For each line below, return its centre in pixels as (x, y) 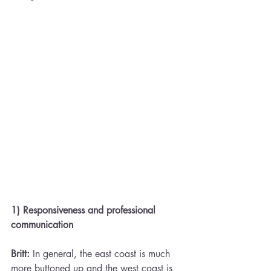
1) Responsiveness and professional (85, 210)
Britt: (20, 254)
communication (44, 225)
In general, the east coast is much (101, 254)
